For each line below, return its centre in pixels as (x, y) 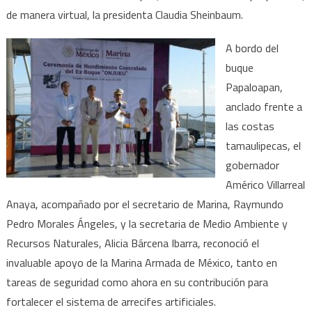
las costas (250, 126)
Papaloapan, (254, 87)
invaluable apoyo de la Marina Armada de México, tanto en (141, 262)
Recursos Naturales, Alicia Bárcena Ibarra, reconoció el (132, 243)
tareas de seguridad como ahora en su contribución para (137, 282)
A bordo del (252, 48)
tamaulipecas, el (263, 145)
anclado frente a (264, 106)
